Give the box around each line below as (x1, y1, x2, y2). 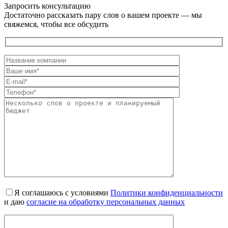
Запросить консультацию (4, 1, 91, 10)
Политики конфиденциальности (110, 188, 223, 197)
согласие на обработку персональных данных (26, 197, 185, 207)
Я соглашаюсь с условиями (14, 188, 110, 197)
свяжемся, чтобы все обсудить (4, 19, 108, 28)
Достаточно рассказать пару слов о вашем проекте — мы (4, 10, 202, 19)
